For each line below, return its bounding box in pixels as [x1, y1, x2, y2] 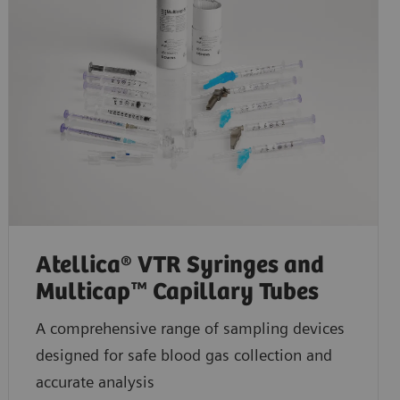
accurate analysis [35, 372, 154, 392]
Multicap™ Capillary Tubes [35, 279, 324, 307]
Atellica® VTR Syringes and [35, 252, 324, 280]
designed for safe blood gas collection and [35, 346, 332, 365]
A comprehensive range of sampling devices [35, 319, 345, 338]
